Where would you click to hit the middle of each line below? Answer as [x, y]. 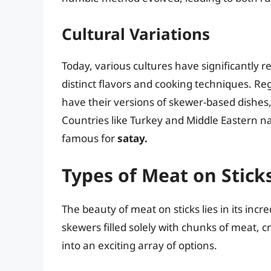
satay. [132, 138]
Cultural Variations [136, 34]
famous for [90, 138]
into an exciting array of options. [139, 246]
